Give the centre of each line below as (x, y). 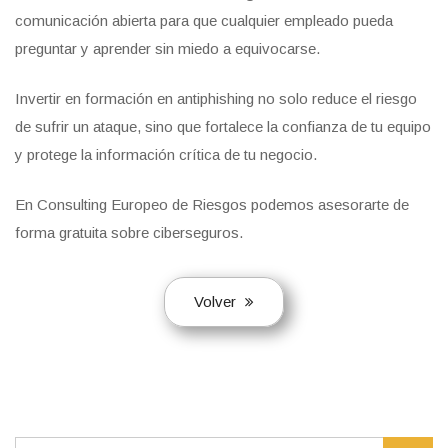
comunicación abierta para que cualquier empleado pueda (204, 21)
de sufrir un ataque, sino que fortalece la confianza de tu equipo (223, 127)
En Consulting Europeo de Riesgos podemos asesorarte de (212, 205)
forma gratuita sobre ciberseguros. (131, 233)
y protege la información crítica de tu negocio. (166, 155)
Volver (217, 302)
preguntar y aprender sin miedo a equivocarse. (167, 49)
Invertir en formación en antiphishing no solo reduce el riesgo (216, 99)
